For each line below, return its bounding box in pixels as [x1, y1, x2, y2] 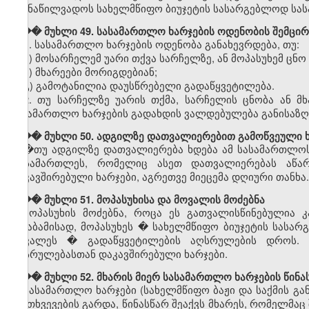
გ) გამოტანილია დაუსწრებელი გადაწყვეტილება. [23, 78, 275, 93]
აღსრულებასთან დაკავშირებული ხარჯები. [10, 246, 228, 261]
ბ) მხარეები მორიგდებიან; [23, 64, 157, 79]
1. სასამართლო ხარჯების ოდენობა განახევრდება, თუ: [23, 37, 299, 52]
